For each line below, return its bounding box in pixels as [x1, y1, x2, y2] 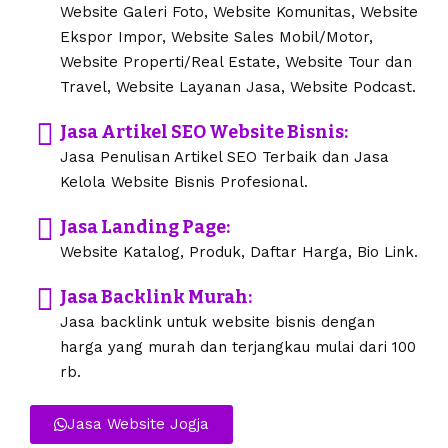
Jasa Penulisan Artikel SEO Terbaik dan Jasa [60, 148, 389, 167]
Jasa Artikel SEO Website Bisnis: [60, 121, 348, 144]
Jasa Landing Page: [60, 216, 230, 239]
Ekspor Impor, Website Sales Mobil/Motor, [60, 28, 373, 47]
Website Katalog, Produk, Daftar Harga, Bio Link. [60, 243, 418, 262]
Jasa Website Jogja [67, 415, 209, 434]
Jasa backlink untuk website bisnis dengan [60, 313, 375, 332]
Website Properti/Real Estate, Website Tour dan [60, 53, 412, 72]
